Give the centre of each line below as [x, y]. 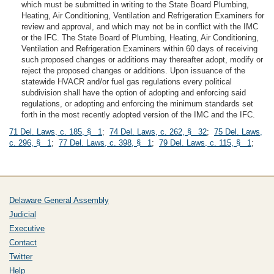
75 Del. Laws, [238, 132]
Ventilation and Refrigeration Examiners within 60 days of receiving [139, 49]
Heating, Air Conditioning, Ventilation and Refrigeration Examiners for [143, 16]
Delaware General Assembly [59, 200]
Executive [27, 228]
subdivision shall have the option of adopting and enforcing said [134, 93]
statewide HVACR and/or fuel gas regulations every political [127, 82]
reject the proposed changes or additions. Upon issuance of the [133, 71]
